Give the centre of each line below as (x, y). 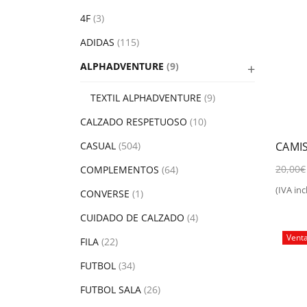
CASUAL (98, 146)
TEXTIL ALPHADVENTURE (146, 98)
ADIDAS (97, 42)
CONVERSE (105, 194)
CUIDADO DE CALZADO (132, 218)
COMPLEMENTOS (120, 170)
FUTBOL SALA (111, 290)
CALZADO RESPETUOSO (134, 122)
